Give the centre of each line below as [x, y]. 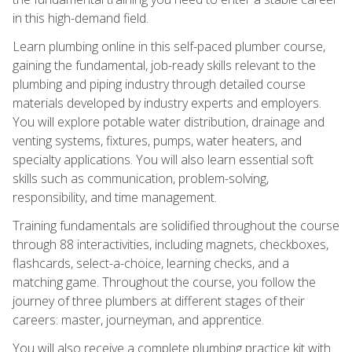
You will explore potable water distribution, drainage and [169, 121]
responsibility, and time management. [115, 197]
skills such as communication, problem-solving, [141, 178]
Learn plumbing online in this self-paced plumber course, [169, 46]
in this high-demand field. [81, 18]
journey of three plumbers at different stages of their [159, 301]
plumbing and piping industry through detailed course [159, 84]
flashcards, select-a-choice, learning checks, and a [151, 263]
